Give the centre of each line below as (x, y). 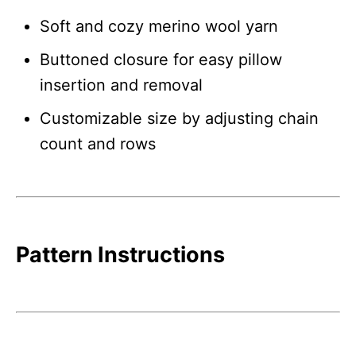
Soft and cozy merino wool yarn (159, 26)
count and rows (98, 143)
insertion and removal (121, 85)
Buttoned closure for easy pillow (161, 59)
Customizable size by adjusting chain (179, 118)
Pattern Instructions (120, 254)
